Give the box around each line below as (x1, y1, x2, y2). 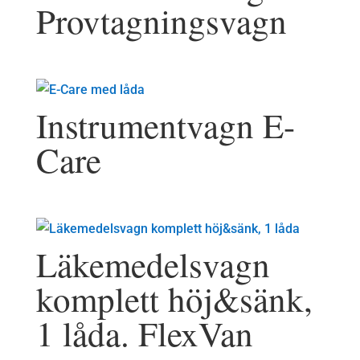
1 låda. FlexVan (35, 310, 253, 357)
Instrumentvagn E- (35, 102, 295, 149)
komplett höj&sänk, (35, 276, 313, 322)
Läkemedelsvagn (35, 241, 270, 288)
